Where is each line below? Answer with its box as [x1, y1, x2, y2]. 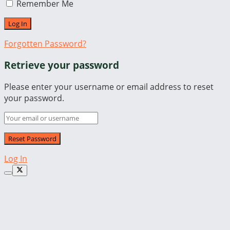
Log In [4, 152, 27, 164]
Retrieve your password [4, 59, 119, 72]
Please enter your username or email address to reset [4, 81, 214, 92]
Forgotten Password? [4, 37, 86, 49]
